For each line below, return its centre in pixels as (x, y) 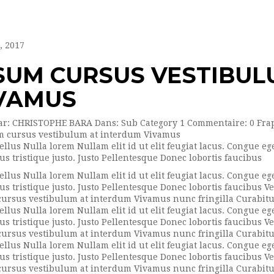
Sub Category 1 (153, 123)
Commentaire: (217, 123)
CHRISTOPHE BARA (52, 123)
